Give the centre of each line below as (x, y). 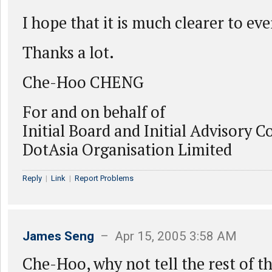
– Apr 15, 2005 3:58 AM (165, 236)
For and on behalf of (94, 112)
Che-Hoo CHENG (83, 82)
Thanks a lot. (68, 52)
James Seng (58, 236)
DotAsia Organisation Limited (127, 149)
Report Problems (104, 178)
